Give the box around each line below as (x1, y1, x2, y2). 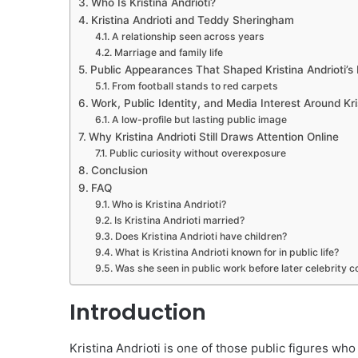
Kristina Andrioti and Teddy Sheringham (90, 14, 294, 27)
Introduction (70, 297, 206, 328)
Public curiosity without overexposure (109, 147, 286, 160)
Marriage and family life (113, 46, 223, 59)
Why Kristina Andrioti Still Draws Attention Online (88, 130, 339, 144)
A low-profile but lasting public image (111, 113, 287, 126)
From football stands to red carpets (111, 80, 278, 93)
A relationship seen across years (111, 30, 265, 43)
